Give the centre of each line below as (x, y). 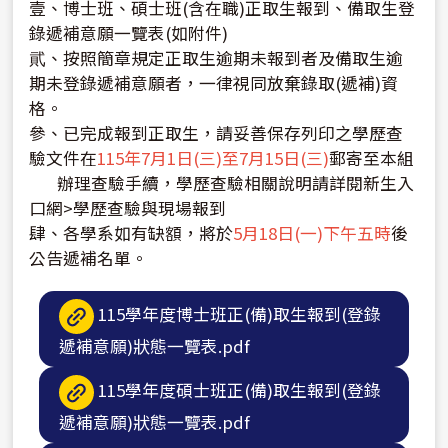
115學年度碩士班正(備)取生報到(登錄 (240, 389)
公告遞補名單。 (89, 257)
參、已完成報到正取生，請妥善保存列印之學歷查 (216, 132)
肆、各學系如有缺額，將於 (131, 232)
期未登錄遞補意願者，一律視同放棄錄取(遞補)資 (214, 82)
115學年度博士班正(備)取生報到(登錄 (240, 313)
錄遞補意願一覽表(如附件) (129, 32)
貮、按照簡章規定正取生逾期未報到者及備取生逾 (216, 57)
